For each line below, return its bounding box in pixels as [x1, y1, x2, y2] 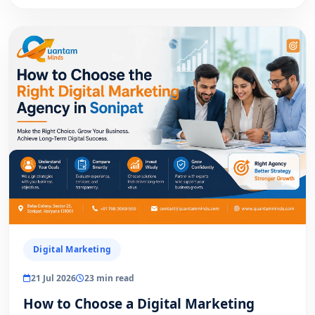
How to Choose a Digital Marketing [23, 294, 255, 313]
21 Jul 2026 [31, 271, 76, 284]
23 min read [84, 271, 134, 284]
